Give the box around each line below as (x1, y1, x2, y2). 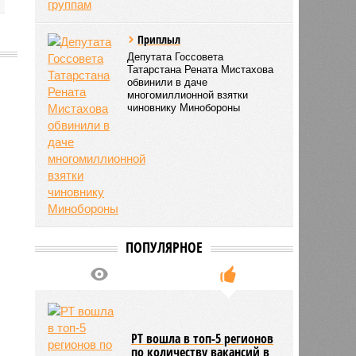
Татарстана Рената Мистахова (127, 63, 274, 75)
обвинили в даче (127, 75, 208, 88)
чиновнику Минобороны (127, 101, 241, 114)
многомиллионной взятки (127, 88, 249, 101)
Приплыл (137, 31, 181, 47)
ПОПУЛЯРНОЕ (125, 237, 203, 257)
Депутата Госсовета (127, 50, 224, 63)
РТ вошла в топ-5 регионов (131, 329, 274, 347)
